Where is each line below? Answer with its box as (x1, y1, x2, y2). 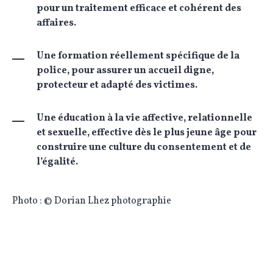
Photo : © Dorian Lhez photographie (12, 194, 171, 208)
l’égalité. (37, 155, 78, 169)
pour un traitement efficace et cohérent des (37, 2, 241, 16)
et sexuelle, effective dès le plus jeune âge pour (37, 126, 257, 140)
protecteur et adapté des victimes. (37, 79, 197, 93)
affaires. (37, 16, 76, 30)
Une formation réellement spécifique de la (37, 49, 239, 63)
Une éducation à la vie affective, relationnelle (37, 112, 252, 126)
